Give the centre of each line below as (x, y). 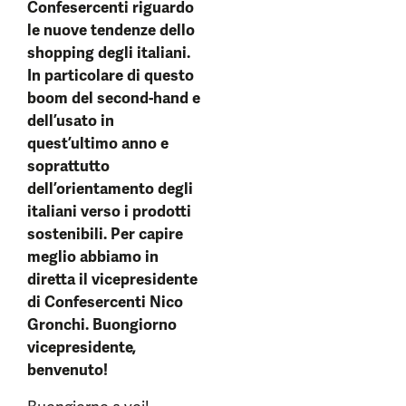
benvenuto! (68, 370)
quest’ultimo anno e (98, 144)
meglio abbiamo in (93, 257)
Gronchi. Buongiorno (102, 325)
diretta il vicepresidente (112, 280)
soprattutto (68, 166)
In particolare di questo (111, 76)
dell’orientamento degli (110, 189)
